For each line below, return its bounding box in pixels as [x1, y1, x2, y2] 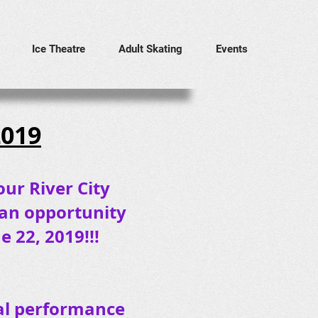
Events [216, 43, 248, 55]
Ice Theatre [32, 43, 85, 55]
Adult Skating [119, 43, 182, 55]
